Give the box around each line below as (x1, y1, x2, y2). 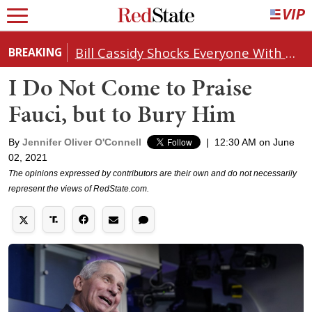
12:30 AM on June (214, 136, 295, 148)
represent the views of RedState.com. (8, 183, 149, 194)
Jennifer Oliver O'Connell (22, 136, 141, 148)
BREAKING (8, 44, 62, 60)
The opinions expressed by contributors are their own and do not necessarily (8, 168, 297, 178)
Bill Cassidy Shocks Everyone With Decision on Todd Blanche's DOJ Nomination (285, 43, 295, 61)
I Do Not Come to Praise (8, 70, 252, 104)
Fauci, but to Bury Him (8, 97, 235, 130)
